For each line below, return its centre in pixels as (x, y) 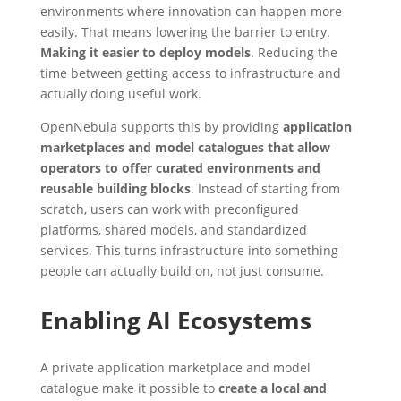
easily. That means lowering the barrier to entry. (185, 31)
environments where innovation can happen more (191, 11)
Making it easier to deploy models (145, 52)
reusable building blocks (115, 188)
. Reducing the (294, 52)
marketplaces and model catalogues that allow (185, 147)
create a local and (272, 388)
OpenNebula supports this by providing (159, 126)
